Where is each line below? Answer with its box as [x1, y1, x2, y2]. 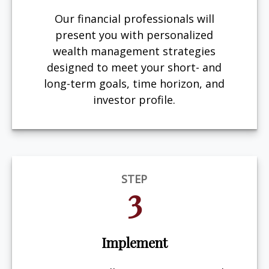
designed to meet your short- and [47, 59, 222, 74]
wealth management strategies [53, 43, 216, 58]
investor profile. [93, 92, 176, 107]
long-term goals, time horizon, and [44, 76, 225, 91]
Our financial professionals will [54, 11, 214, 26]
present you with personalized [55, 27, 214, 42]
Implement [101, 233, 168, 252]
